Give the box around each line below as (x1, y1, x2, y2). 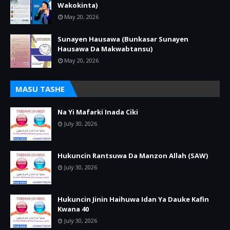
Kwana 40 (57, 204, 89, 214)
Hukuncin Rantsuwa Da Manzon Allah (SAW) (57, 151, 208, 160)
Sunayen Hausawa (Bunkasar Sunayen (57, 34, 188, 44)
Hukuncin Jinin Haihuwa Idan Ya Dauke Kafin (57, 195, 209, 204)
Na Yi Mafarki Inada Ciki (57, 107, 138, 117)
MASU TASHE (15, 84, 65, 94)
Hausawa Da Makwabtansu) (57, 44, 152, 53)
